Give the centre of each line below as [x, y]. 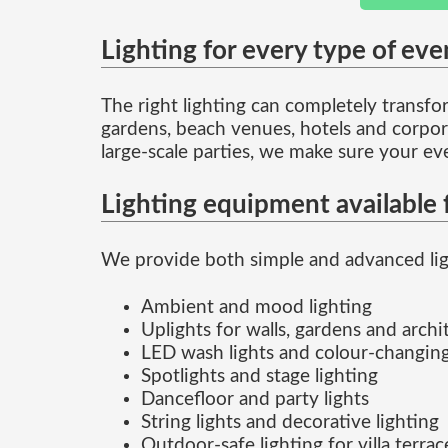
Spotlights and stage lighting [259, 376]
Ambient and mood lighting [256, 307]
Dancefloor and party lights [254, 399]
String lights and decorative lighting [289, 422]
